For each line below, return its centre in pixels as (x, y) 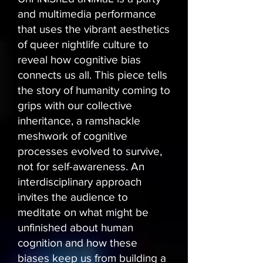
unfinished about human (75, 228)
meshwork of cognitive (73, 136)
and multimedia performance (87, 14)
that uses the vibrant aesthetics (94, 29)
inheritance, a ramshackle (79, 121)
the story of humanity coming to (94, 90)
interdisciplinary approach (80, 182)
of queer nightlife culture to (83, 45)
